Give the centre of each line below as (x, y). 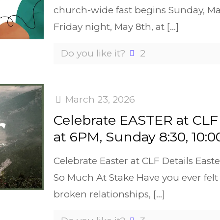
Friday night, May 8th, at (109, 27)
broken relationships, (102, 194)
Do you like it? (94, 54)
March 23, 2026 (100, 100)
